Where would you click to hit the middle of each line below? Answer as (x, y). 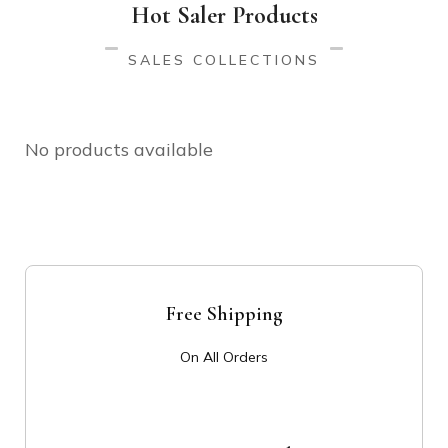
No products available (119, 149)
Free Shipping (224, 314)
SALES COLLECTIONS (224, 60)
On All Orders (224, 357)
